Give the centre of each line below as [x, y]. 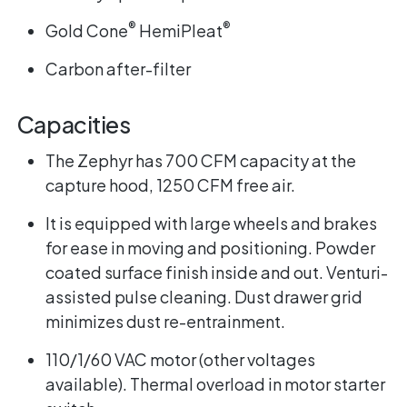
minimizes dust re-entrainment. [165, 322]
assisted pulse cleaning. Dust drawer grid [203, 297]
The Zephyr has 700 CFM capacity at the [200, 161]
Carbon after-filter [118, 69]
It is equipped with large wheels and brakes [211, 223]
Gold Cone [86, 31]
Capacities [73, 125]
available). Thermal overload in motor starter [215, 384]
